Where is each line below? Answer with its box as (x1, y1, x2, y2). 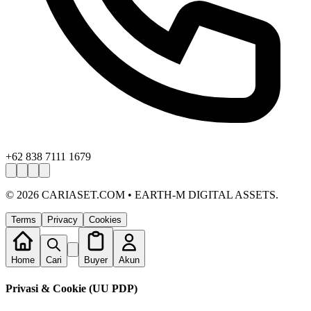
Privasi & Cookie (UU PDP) (6, 282, 137, 294)
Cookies (89, 215, 121, 226)
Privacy (47, 215, 78, 226)
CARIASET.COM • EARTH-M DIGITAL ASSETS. (39, 189, 278, 201)
